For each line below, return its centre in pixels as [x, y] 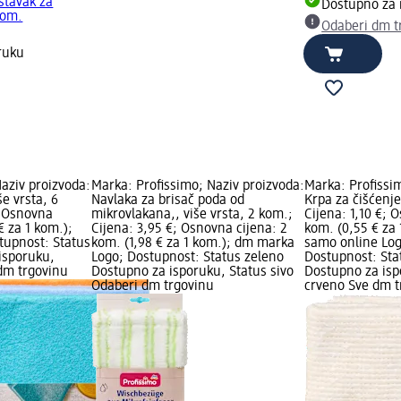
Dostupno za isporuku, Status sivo [192, 273]
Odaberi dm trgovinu [152, 287]
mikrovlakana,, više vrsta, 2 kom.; [192, 215]
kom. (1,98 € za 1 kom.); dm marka [192, 244]
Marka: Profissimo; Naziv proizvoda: [197, 187]
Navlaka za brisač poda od [167, 201]
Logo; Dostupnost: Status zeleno [187, 258]
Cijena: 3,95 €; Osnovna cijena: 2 [189, 230]
